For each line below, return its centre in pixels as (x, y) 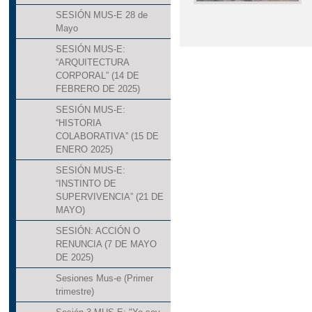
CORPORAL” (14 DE (97, 75)
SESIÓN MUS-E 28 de (101, 15)
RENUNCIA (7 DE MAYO (106, 244)
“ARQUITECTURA (92, 62)
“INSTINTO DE (86, 183)
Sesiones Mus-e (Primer (104, 278)
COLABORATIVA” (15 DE (107, 136)
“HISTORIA (78, 123)
